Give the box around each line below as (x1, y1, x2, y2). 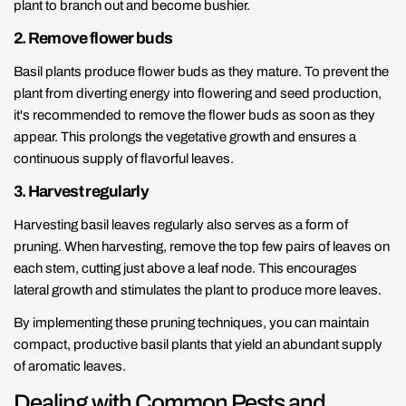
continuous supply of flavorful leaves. (14, 150, 234, 166)
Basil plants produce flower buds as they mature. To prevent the (14, 63, 389, 79)
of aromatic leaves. (14, 358, 126, 373)
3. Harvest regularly (14, 182, 149, 200)
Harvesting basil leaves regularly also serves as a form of (14, 217, 348, 232)
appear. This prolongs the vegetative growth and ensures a (14, 129, 356, 144)
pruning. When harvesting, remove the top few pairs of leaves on (14, 238, 390, 254)
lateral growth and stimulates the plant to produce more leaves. (14, 282, 382, 297)
